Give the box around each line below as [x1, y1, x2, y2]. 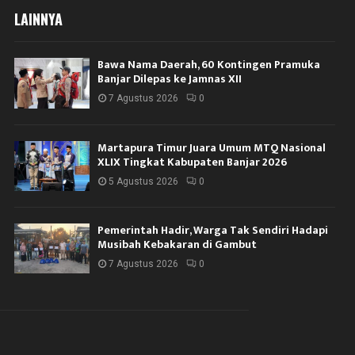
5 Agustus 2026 [109, 175, 179, 187]
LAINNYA [14, 9, 63, 30]
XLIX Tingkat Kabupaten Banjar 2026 [97, 152, 288, 171]
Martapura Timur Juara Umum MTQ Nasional [97, 138, 326, 157]
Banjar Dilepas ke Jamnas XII [97, 70, 242, 89]
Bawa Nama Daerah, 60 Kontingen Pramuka [97, 55, 321, 74]
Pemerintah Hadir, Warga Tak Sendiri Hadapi [97, 221, 329, 240]
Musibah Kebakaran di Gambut [97, 235, 258, 254]
